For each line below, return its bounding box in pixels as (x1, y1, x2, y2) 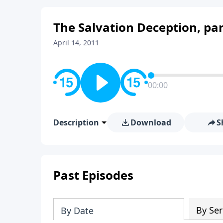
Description (53, 116, 99, 128)
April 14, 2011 (53, 37, 99, 47)
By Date (61, 204, 94, 217)
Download (130, 116, 171, 128)
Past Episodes (53, 166, 133, 183)
